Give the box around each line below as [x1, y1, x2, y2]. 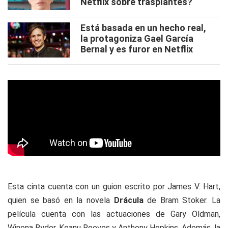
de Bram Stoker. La [147, 195, 221, 205]
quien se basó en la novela [8, 195, 114, 205]
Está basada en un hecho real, [80, 22, 206, 33]
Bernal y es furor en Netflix [80, 44, 193, 54]
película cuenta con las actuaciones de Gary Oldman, [8, 209, 220, 219]
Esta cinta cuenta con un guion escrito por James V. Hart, [8, 182, 220, 191]
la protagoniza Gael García [80, 33, 193, 44]
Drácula [113, 195, 148, 205]
